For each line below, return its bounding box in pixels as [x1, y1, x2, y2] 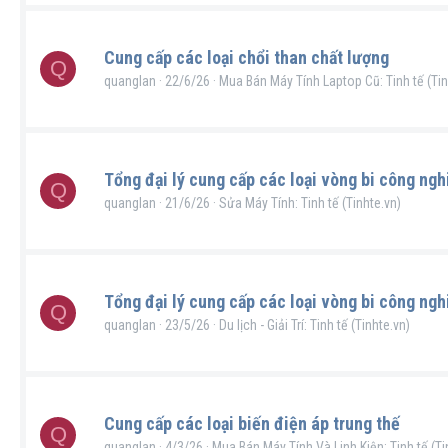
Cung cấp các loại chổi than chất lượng [104, 47, 389, 68]
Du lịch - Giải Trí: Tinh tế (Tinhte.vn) [219, 317, 410, 333]
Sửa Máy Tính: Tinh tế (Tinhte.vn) [219, 195, 401, 211]
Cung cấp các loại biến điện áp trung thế [104, 413, 400, 434]
